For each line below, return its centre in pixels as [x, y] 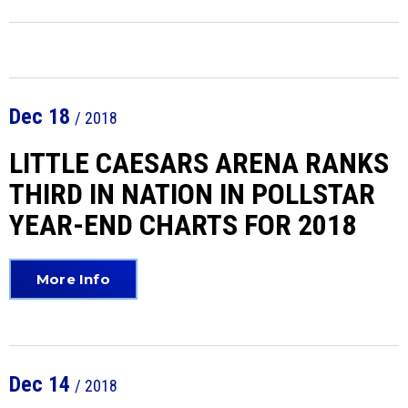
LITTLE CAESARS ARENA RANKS [199, 163]
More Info [73, 279]
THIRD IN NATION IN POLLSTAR [192, 194]
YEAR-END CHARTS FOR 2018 [183, 225]
